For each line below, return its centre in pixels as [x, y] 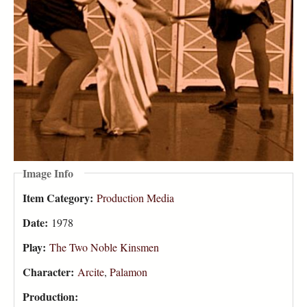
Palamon [128, 271]
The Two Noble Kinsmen [104, 247]
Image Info [48, 173]
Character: [50, 271]
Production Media [135, 197]
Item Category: [60, 197]
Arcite [91, 271]
